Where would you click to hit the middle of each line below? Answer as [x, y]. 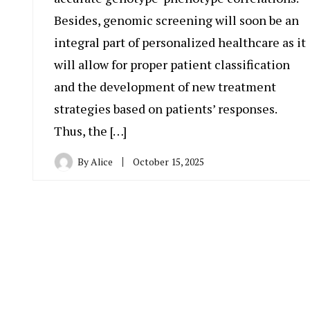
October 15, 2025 [168, 161]
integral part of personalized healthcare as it [180, 42]
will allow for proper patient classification [172, 64]
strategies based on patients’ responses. [165, 108]
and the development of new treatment [165, 86]
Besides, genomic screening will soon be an [176, 20]
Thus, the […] [90, 130]
